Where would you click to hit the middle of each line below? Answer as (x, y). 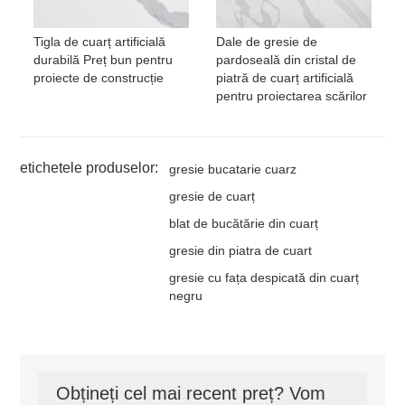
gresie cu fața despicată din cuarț (264, 277)
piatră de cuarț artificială (285, 77)
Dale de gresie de (267, 41)
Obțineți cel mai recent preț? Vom (191, 393)
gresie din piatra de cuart (241, 250)
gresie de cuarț (212, 196)
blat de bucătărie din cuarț (244, 223)
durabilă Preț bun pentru (104, 59)
